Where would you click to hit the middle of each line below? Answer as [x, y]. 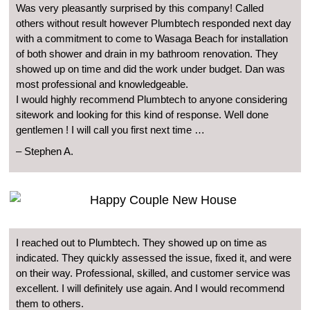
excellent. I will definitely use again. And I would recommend [150, 289]
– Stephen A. [45, 151]
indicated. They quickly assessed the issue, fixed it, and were [154, 258]
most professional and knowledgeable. [102, 84]
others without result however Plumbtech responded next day [154, 23]
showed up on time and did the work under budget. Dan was [151, 69]
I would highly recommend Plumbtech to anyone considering [152, 99]
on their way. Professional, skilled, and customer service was [153, 273]
